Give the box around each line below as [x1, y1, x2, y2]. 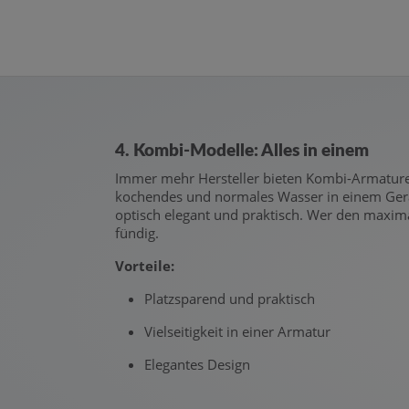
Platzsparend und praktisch [144, 289, 315, 309]
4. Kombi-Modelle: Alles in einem [115, 142, 369, 161]
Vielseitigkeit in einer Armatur [144, 322, 330, 341]
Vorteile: [115, 257, 174, 276]
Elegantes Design [144, 355, 250, 374]
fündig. [115, 224, 159, 243]
